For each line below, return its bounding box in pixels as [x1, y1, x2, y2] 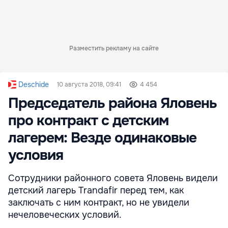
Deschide [18, 79, 49, 89]
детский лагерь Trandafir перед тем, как [8, 184, 184, 196]
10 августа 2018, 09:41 [57, 80, 121, 89]
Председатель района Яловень [8, 94, 217, 112]
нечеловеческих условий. [8, 209, 122, 220]
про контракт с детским [8, 111, 168, 130]
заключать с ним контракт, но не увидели [8, 196, 189, 208]
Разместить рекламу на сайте [69, 44, 159, 52]
